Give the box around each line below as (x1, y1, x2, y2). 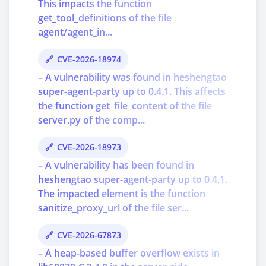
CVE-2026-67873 (57, 229, 122, 240)
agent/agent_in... (38, 26, 112, 39)
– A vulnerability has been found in (38, 159, 194, 172)
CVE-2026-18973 (57, 141, 122, 153)
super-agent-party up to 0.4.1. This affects (38, 85, 226, 98)
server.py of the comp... (38, 113, 145, 126)
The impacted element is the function (38, 187, 205, 200)
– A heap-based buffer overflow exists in (38, 246, 220, 259)
